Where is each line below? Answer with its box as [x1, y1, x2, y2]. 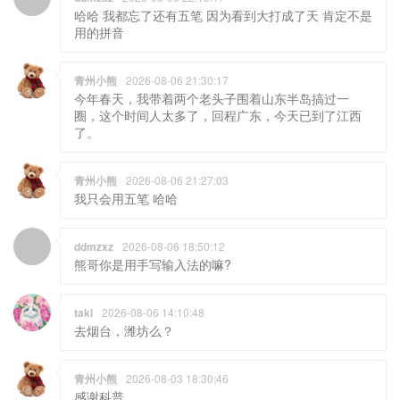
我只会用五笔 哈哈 [74, 188, 178, 207]
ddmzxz [74, 237, 113, 254]
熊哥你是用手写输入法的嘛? [74, 254, 231, 273]
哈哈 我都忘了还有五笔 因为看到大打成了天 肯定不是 [74, 5, 372, 24]
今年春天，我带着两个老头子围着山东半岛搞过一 [74, 88, 349, 107]
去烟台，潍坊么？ [74, 321, 174, 339]
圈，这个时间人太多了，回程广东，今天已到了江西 [74, 105, 362, 124]
